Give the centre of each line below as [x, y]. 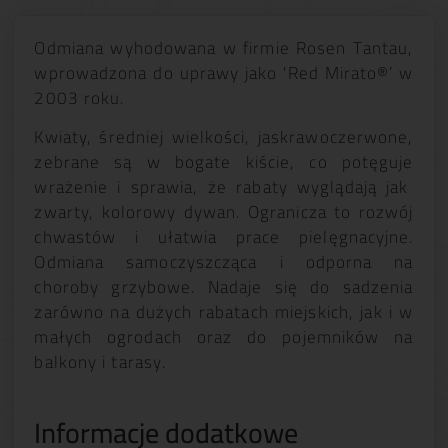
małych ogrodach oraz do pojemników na [224, 337]
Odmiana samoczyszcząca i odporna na [224, 262]
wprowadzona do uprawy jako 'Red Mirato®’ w [224, 72]
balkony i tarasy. [100, 362]
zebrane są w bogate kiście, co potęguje [224, 162]
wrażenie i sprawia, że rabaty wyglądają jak [224, 187]
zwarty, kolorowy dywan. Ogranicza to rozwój [224, 212]
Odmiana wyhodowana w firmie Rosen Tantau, [224, 47]
